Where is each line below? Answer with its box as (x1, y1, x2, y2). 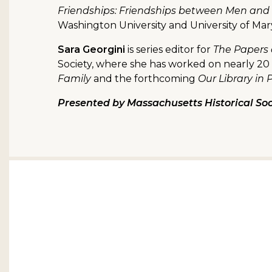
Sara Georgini (58, 44, 125, 56)
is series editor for (125, 44, 213, 56)
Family (58, 73, 91, 85)
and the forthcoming (91, 73, 198, 85)
